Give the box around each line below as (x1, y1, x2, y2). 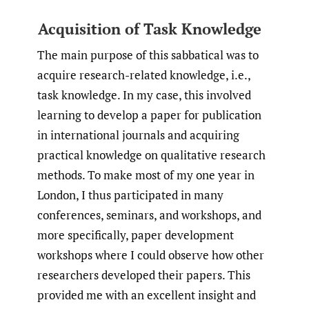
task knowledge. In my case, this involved (37, 87, 251, 103)
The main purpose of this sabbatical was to (37, 47, 259, 63)
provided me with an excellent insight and (37, 287, 256, 303)
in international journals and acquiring (37, 127, 239, 143)
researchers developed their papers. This (37, 267, 250, 283)
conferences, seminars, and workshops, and (37, 207, 261, 223)
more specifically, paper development (37, 227, 234, 243)
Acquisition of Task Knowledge (37, 18, 261, 39)
